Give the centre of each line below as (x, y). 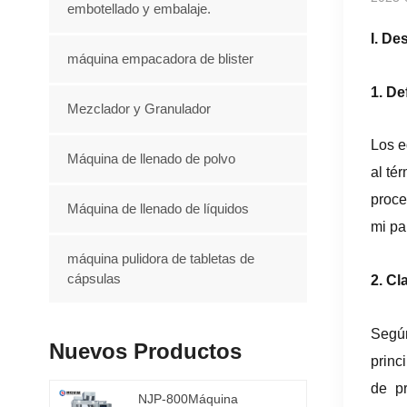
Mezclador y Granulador (139, 108)
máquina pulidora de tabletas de (160, 258)
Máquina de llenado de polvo (151, 158)
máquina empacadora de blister (160, 58)
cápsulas (94, 278)
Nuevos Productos (145, 351)
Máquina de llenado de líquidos (158, 208)
